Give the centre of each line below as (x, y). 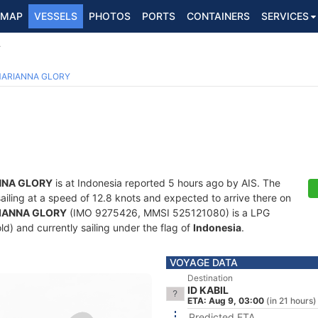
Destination (210, 278)
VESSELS (56, 16)
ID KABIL (208, 290)
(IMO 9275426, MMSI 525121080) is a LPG (168, 213)
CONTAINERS (218, 16)
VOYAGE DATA (204, 262)
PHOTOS (110, 16)
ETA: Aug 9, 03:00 (226, 301)
